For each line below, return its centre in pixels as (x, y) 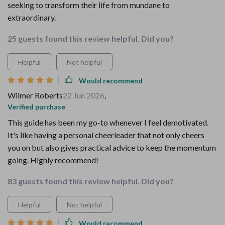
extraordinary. (32, 17)
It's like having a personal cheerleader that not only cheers (106, 135)
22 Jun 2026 (84, 95)
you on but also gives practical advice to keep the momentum (112, 147)
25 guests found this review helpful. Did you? (91, 38)
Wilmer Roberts (35, 95)
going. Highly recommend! (53, 160)
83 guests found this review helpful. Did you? (91, 181)
